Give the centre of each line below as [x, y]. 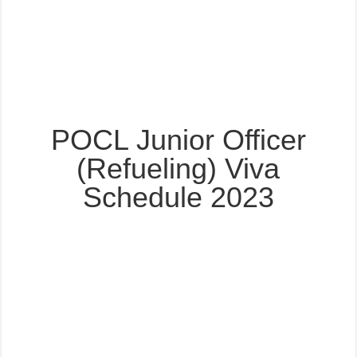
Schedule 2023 [178, 198]
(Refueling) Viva [178, 169]
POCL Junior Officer [178, 140]
